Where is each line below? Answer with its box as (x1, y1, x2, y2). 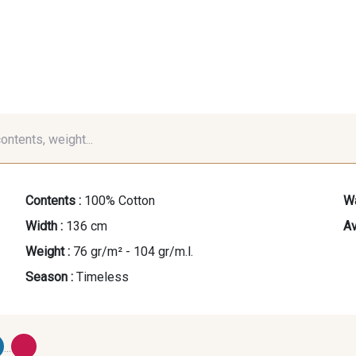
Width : (25, 218, 63, 234)
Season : (25, 269, 73, 284)
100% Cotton (84, 192, 155, 208)
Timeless (76, 269, 129, 284)
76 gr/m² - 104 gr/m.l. (73, 243, 193, 259)
